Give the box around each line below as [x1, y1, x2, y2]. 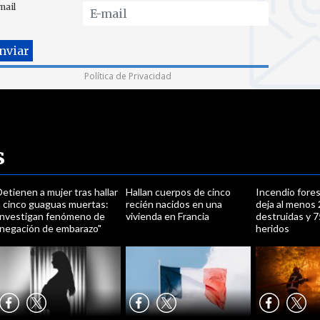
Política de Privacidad [84, 70, 171, 82]
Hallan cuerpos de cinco [125, 186, 231, 198]
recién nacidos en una [125, 198, 222, 210]
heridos [256, 222, 290, 234]
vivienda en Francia [125, 210, 209, 222]
